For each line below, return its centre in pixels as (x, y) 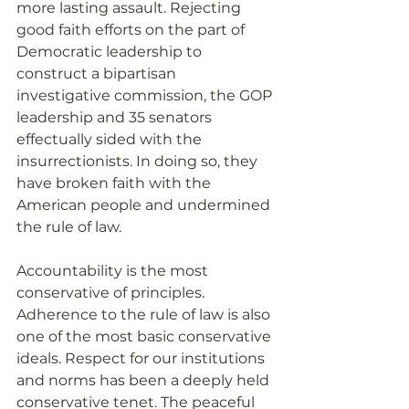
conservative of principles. (112, 293)
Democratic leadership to (111, 52)
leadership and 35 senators (116, 118)
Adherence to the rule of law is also (145, 315)
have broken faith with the (115, 184)
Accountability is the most (114, 271)
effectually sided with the (111, 140)
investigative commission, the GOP (146, 96)
